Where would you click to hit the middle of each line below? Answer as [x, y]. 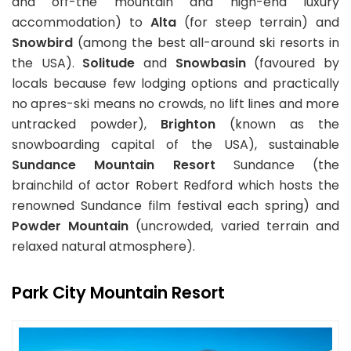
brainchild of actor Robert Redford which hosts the [175, 185]
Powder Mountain [71, 226]
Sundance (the [277, 165]
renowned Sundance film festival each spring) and [175, 206]
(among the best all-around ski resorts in [206, 43]
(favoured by [293, 63]
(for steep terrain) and [258, 22]
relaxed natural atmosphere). [103, 246]
